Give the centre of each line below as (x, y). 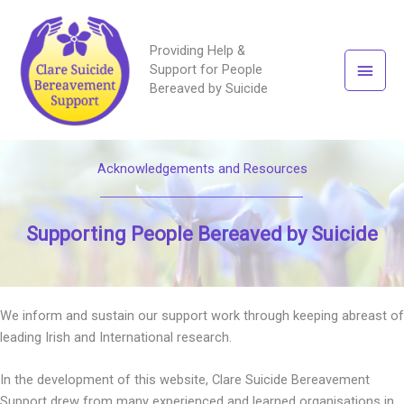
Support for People (206, 70)
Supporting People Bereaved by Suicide (202, 234)
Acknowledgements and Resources (202, 169)
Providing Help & (197, 51)
